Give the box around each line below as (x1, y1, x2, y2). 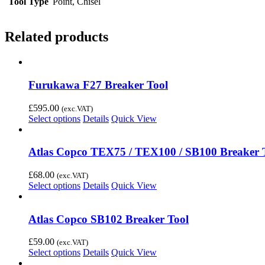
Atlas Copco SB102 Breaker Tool (28, 212, 189, 225)
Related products (5, 29, 108, 45)
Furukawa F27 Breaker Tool (28, 78, 168, 91)
